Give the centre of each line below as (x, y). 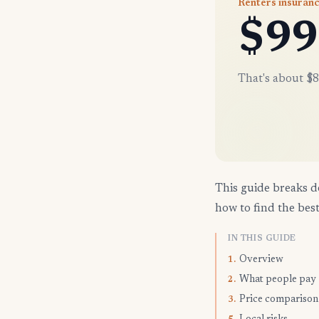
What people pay (278, 280)
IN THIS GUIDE (262, 239)
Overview (261, 260)
